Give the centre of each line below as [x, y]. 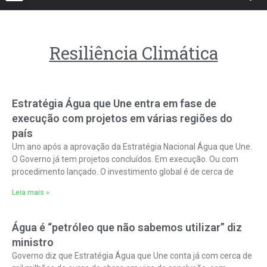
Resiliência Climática [133, 53]
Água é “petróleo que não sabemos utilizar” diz [127, 227]
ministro [33, 242]
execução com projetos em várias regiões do [122, 118]
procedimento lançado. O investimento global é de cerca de [123, 172]
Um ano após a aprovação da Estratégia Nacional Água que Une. [132, 147]
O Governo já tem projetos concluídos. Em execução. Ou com [125, 159]
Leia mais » [31, 193]
